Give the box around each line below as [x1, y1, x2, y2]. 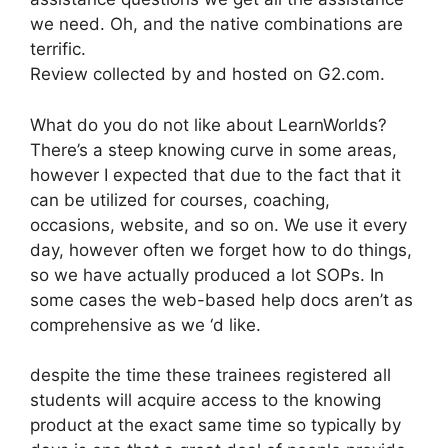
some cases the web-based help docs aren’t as [30, 289, 413, 310]
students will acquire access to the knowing [30, 390, 381, 410]
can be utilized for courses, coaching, [30, 189, 330, 210]
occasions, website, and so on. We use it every [30, 214, 407, 235]
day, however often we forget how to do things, [30, 239, 412, 260]
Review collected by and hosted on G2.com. [30, 64, 385, 84]
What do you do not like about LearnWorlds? [30, 114, 387, 135]
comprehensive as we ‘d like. [30, 314, 261, 335]
